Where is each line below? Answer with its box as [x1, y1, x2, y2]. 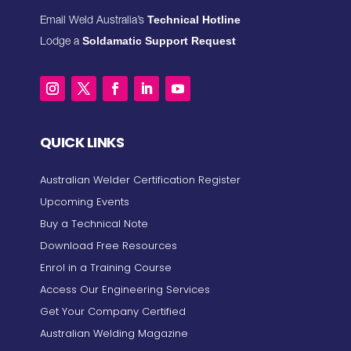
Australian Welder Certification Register [39, 172, 241, 188]
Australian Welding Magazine [39, 326, 188, 342]
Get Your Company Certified [39, 304, 186, 320]
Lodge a [39, 37, 82, 49]
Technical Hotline [147, 13, 241, 27]
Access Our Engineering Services [39, 282, 210, 298]
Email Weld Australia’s [39, 16, 147, 27]
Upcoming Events [39, 194, 129, 210]
